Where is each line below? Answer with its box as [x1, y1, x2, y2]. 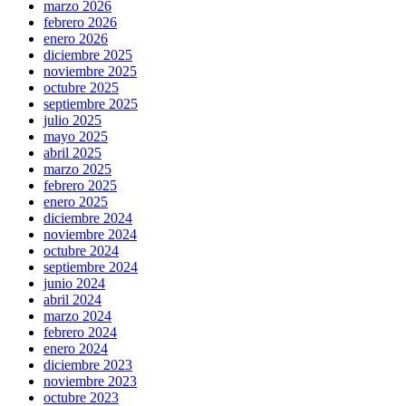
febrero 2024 [43, 324, 117, 340]
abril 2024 [43, 291, 101, 307]
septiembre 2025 [43, 95, 138, 111]
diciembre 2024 [43, 209, 132, 226]
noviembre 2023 [43, 372, 137, 389]
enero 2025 [43, 193, 108, 209]
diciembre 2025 [43, 46, 132, 63]
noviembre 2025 [43, 63, 137, 79]
